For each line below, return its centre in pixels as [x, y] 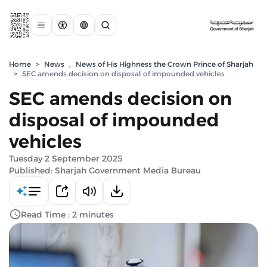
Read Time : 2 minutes [67, 215]
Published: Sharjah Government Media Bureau [105, 170]
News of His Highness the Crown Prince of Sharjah [164, 64]
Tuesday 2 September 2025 [66, 159]
